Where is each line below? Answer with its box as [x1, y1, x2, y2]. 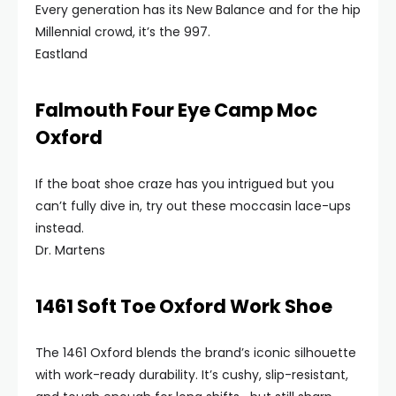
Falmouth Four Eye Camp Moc [35, 97, 317, 123]
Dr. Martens [35, 241, 105, 259]
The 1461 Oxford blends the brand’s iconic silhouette [35, 344, 356, 362]
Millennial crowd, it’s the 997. [35, 23, 210, 41]
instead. [35, 219, 84, 237]
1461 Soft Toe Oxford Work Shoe [35, 293, 332, 319]
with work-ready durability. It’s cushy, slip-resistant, [35, 366, 348, 384]
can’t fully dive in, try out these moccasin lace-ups [35, 197, 351, 215]
